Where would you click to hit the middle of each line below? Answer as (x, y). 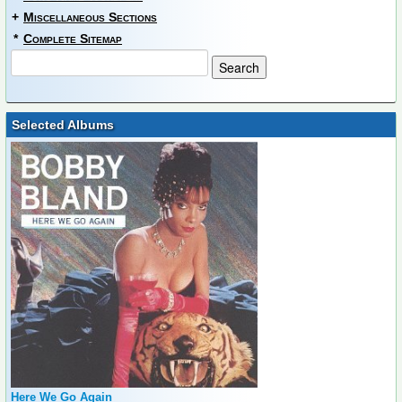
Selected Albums (63, 125)
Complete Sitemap (73, 39)
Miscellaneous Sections (90, 17)
